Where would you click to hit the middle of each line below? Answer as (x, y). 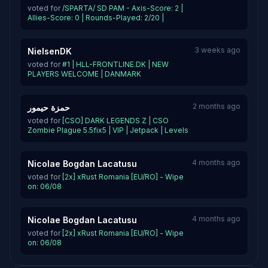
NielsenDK (50, 51)
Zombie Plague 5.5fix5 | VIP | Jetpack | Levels (108, 130)
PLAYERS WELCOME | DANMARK (84, 74)
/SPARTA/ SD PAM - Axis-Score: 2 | (123, 8)
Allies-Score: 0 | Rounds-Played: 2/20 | (96, 18)
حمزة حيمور (49, 107)
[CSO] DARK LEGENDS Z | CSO (115, 121)
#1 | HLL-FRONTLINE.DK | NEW (115, 64)
